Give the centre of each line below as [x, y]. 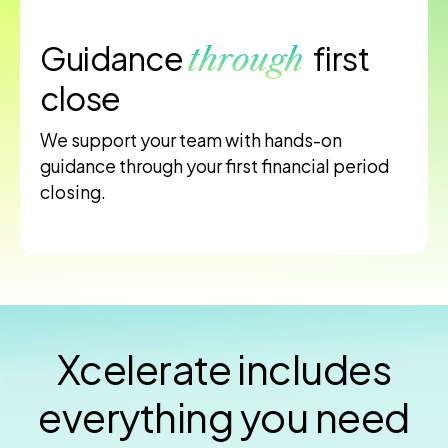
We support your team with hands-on [191, 140]
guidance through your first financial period [214, 166]
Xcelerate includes [224, 369]
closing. [73, 192]
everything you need [224, 417]
